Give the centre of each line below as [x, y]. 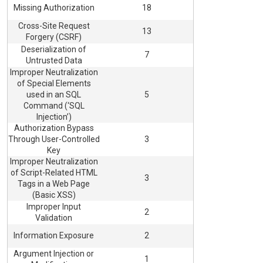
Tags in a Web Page [54, 184]
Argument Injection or [54, 254]
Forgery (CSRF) [54, 37]
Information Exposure [54, 236]
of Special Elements [54, 84]
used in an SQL [54, 95]
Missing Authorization [54, 8]
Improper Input [54, 207]
